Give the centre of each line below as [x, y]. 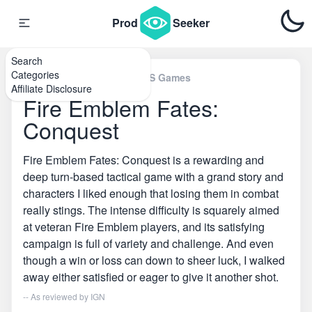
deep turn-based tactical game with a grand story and [153, 177]
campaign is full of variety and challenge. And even [148, 243]
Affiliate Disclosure [52, 88]
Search [27, 61]
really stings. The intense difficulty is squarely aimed [151, 210]
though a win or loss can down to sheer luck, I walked [154, 260]
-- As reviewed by [57, 296]
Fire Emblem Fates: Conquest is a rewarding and [143, 160]
